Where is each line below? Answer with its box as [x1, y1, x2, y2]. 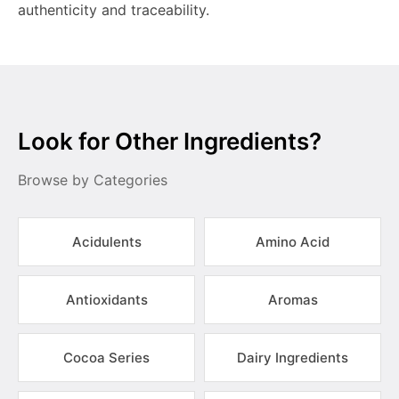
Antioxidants [65, 291, 148, 308]
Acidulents [71, 233, 142, 250]
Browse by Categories [18, 171, 167, 189]
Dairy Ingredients [237, 349, 348, 366]
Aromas [267, 291, 318, 308]
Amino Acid [256, 233, 330, 250]
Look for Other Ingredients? [18, 127, 322, 155]
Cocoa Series [63, 349, 150, 366]
